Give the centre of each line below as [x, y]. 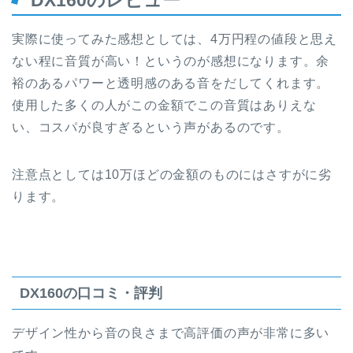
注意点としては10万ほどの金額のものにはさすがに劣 [172, 175]
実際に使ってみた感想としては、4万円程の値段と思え [175, 39]
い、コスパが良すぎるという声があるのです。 [151, 128]
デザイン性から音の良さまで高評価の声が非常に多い [171, 333]
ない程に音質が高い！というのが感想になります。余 [171, 61]
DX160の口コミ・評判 [91, 292]
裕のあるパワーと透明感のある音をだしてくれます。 [171, 84]
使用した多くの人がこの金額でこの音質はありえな [164, 106]
